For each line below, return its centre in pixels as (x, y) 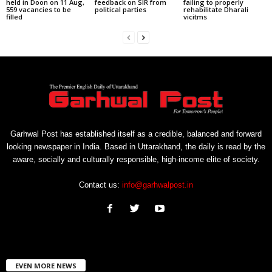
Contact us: (100, 185)
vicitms (195, 16)
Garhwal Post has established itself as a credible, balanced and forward (136, 134)
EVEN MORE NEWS (46, 265)
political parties (120, 9)
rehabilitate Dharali (216, 9)
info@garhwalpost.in (158, 185)
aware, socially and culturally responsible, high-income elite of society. (136, 159)
